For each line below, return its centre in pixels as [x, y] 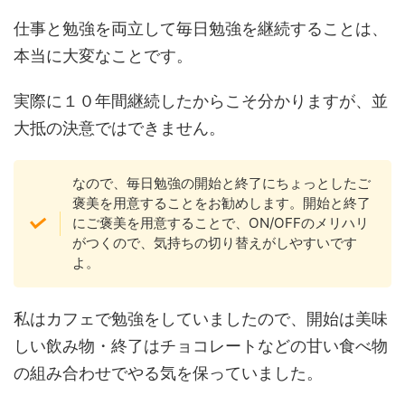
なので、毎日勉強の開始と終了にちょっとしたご [221, 184]
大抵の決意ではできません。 [119, 128]
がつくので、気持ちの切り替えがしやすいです [214, 243]
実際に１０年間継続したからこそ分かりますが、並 [201, 101]
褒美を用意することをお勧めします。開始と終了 [221, 203]
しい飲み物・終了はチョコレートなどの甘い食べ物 [201, 345]
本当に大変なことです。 [103, 56]
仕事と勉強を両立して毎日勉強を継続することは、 [201, 29]
